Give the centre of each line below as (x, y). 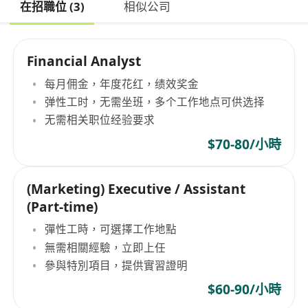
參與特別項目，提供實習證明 (117, 266)
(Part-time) (63, 207)
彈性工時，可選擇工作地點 (111, 229)
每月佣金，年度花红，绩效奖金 (122, 84)
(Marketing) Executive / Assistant (136, 189)
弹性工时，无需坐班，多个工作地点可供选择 (155, 102)
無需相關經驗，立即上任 (106, 247)
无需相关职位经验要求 (100, 120)
